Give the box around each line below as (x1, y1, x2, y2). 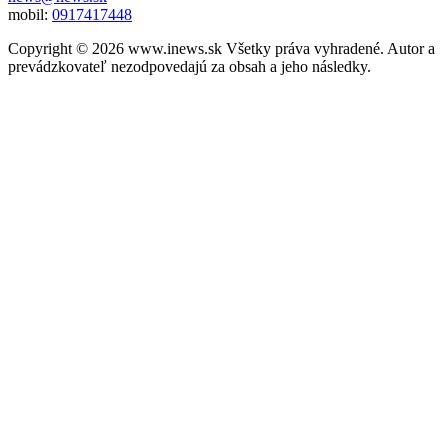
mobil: (8, 5, 52, 23)
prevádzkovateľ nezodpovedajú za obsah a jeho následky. (8, 57, 371, 75)
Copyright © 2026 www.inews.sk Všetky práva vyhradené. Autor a (8, 39, 435, 57)
